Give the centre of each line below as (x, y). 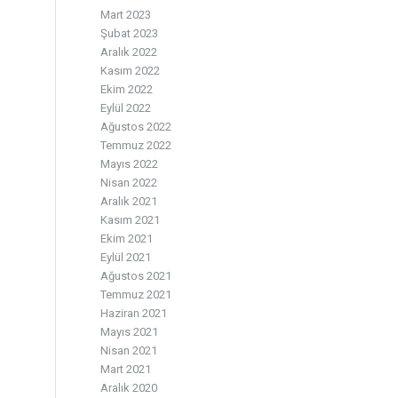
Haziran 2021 (134, 313)
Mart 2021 (126, 369)
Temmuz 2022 (136, 145)
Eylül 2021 (126, 257)
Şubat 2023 (130, 33)
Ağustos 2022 (136, 127)
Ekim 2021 (127, 239)
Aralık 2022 (129, 52)
